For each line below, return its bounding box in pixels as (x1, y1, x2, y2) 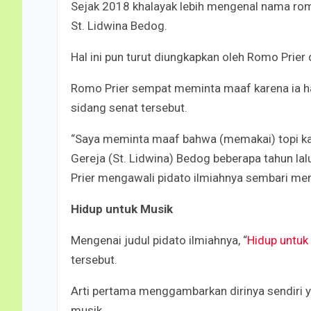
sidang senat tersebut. (71, 100, 187, 115)
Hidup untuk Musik (71, 201, 173, 216)
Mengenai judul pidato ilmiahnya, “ (71, 233, 247, 247)
